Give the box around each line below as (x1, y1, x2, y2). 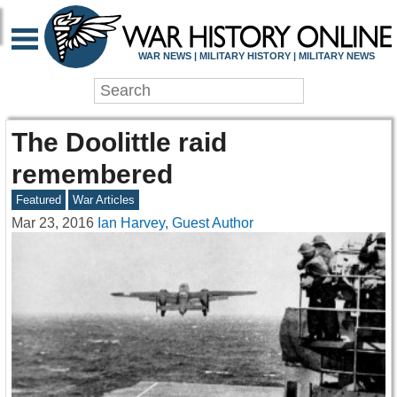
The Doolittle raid (12, 127, 227, 158)
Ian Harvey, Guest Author (97, 215, 253, 231)
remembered (12, 159, 173, 190)
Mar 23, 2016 (12, 215, 94, 231)
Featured (15, 193, 61, 207)
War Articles (73, 193, 136, 207)
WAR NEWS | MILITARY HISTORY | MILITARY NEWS (137, 50, 375, 61)
